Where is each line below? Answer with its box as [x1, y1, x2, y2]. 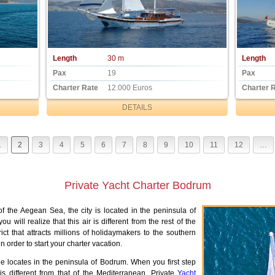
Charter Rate [53, 83, 99, 93]
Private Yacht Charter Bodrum [64, 179, 211, 192]
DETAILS [122, 103, 152, 112]
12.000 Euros [107, 83, 152, 93]
